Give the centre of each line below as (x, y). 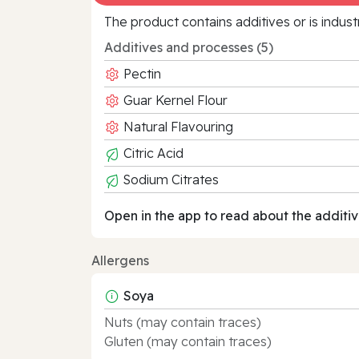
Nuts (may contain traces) (183, 322)
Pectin (141, 73)
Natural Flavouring (177, 126)
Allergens (120, 260)
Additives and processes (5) (189, 47)
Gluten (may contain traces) (188, 341)
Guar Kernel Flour (174, 100)
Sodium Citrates (169, 179)
